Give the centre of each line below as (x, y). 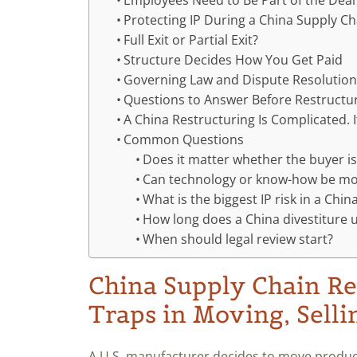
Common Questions (184, 140)
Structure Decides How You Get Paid (233, 60)
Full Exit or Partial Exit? (191, 40)
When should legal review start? (238, 239)
